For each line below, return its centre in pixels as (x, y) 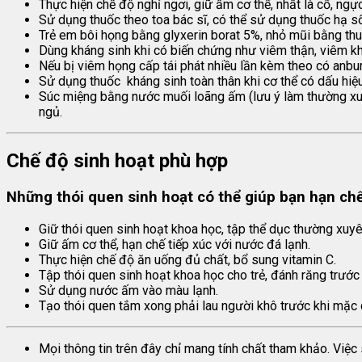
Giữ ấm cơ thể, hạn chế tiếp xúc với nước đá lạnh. (175, 245)
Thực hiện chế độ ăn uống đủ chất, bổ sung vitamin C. (187, 260)
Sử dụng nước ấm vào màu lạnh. (128, 291)
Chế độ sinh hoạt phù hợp (117, 161)
